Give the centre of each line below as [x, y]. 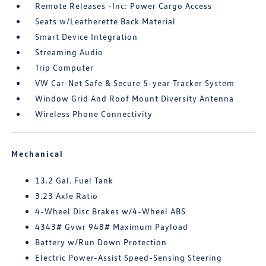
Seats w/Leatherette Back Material [106, 21]
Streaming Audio [69, 52]
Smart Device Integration [87, 37]
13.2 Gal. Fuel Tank [75, 180]
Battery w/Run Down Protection [101, 242]
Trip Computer [65, 67]
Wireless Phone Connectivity [94, 114]
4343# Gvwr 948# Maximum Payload [112, 227]
